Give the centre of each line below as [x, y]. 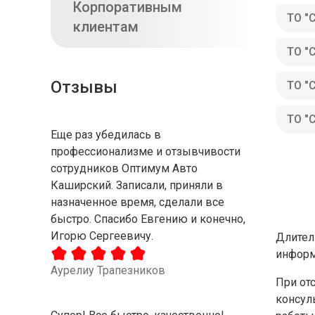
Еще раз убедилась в [106, 135]
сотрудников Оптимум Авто [124, 168]
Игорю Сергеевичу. [102, 236]
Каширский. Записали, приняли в [137, 185]
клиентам [106, 27]
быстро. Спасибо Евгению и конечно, [148, 219]
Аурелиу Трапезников [108, 270]
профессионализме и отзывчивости [146, 152]
